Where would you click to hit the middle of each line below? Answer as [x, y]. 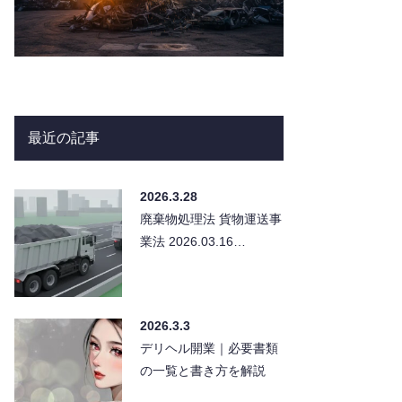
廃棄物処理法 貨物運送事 [179, 218]
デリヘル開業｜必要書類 [209, 348]
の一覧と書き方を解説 [203, 370]
